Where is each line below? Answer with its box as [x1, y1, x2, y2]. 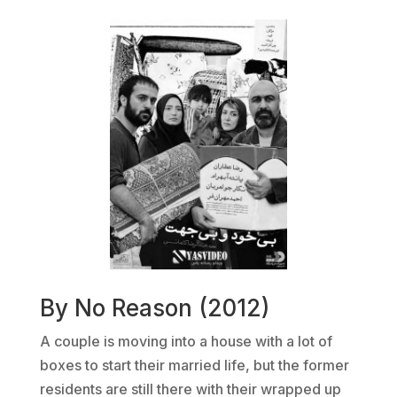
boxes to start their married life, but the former [39, 355, 349, 374]
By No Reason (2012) [39, 293, 269, 322]
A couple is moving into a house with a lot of [39, 331, 332, 350]
